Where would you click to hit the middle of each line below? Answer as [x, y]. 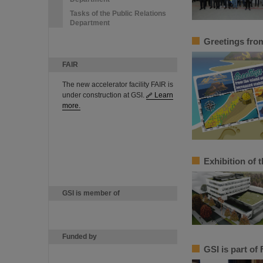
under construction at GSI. [104, 95]
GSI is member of [91, 193]
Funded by [80, 237]
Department [90, 23]
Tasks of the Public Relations [118, 14]
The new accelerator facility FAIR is [118, 85]
